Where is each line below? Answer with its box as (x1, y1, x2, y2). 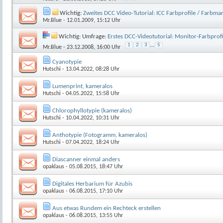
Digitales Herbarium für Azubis (52, 180, 132, 187)
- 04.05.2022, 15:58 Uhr (61, 90, 119, 97)
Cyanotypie (52, 58, 82, 65)
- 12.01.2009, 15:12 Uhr (62, 17, 120, 23)
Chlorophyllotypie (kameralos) (52, 107, 132, 114)
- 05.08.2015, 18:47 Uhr (64, 163, 123, 170)
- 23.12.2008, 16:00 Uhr (62, 44, 120, 50)
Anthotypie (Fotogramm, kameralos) (52, 131, 147, 138)
